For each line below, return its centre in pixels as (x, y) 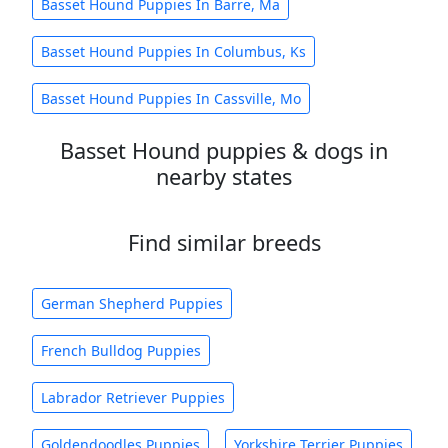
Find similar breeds (224, 242)
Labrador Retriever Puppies (133, 397)
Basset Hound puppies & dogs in (224, 150)
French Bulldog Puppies (121, 350)
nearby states (224, 176)
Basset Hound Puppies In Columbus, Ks (173, 51)
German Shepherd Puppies (132, 303)
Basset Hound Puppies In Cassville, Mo (171, 98)
